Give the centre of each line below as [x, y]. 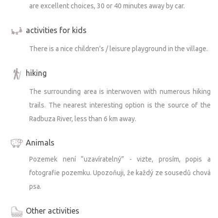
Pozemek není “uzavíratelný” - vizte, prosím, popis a [120, 159]
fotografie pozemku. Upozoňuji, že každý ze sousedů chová [120, 173]
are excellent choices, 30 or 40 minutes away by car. [107, 6]
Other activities [53, 210]
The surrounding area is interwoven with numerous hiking [120, 91]
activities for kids [56, 30]
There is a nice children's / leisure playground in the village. [118, 48]
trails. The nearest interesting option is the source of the [120, 105]
